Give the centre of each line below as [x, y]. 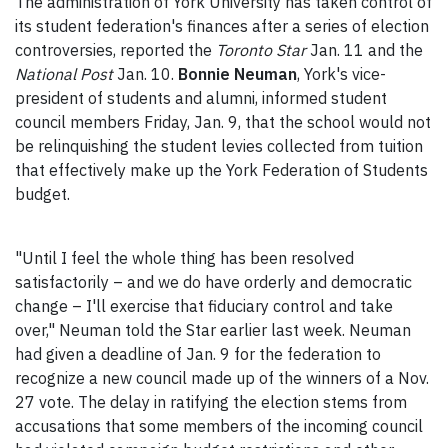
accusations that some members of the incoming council [219, 426]
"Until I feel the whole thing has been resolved [184, 258]
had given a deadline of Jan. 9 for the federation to [198, 354]
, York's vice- [341, 74]
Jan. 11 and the [364, 50]
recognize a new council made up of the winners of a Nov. [222, 378]
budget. [42, 194]
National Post [64, 74]
